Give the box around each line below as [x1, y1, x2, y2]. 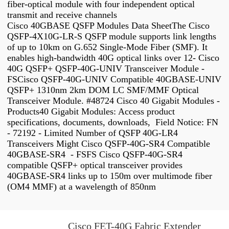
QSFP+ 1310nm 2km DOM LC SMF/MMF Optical [7, 85, 199, 96]
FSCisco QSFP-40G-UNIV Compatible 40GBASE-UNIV [7, 74, 221, 85]
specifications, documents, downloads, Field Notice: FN [7, 117, 218, 128]
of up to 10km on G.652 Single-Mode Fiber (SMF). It [7, 42, 208, 53]
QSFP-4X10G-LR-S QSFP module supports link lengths [7, 31, 216, 42]
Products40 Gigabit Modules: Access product [7, 106, 175, 117]
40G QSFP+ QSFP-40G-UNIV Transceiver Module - [7, 63, 204, 74]
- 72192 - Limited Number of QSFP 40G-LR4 [7, 128, 178, 139]
